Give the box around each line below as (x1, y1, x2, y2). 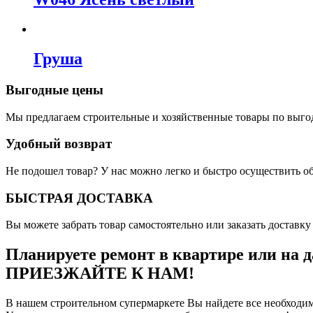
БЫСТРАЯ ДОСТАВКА (6, 190, 153, 205)
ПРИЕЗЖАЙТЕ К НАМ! (6, 264, 194, 283)
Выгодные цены (6, 82, 103, 97)
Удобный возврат (6, 136, 112, 152)
